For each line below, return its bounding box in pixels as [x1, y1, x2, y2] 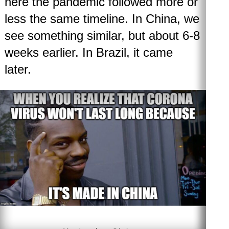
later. [4, 62, 35, 76]
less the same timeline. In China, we [4, 11, 199, 26]
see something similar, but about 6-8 [4, 28, 200, 42]
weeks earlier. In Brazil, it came [4, 45, 173, 59]
